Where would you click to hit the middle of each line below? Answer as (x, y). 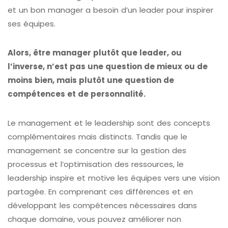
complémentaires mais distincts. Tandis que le (97, 137)
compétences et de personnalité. (77, 94)
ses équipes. (32, 24)
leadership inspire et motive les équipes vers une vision (114, 178)
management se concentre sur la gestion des (97, 151)
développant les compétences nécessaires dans (102, 206)
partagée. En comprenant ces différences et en (100, 192)
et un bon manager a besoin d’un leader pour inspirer (110, 10)
